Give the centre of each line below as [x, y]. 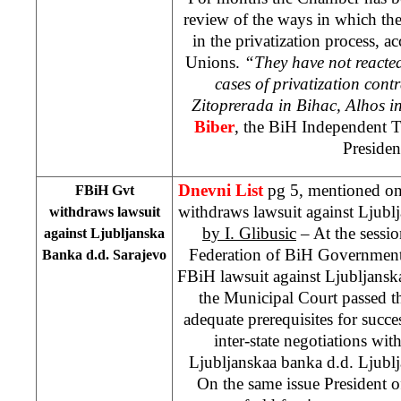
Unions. [214, 62]
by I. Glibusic [249, 233]
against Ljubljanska [104, 233]
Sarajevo [140, 254]
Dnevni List [221, 190]
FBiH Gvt [104, 190]
